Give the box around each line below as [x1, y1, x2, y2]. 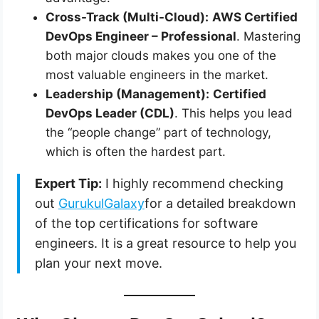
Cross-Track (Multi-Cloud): [46, 10, 209, 25]
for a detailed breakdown [144, 196, 296, 211]
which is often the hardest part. [46, 145, 226, 159]
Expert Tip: [34, 176, 102, 192]
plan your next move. [34, 256, 162, 271]
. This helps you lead [174, 106, 293, 121]
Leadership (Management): [46, 87, 210, 102]
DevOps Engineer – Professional [46, 29, 237, 44]
